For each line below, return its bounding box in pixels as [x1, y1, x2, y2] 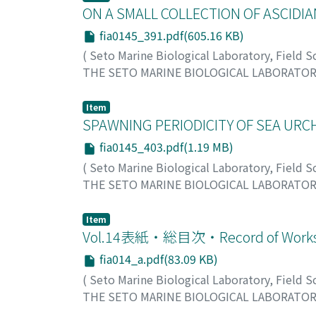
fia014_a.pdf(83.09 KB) [97, 250, 218, 267]
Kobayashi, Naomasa [83, 192, 190, 209]
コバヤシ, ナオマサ [195, 192, 292, 209]
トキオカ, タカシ [171, 80, 256, 98]
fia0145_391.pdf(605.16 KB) [97, 26, 244, 44]
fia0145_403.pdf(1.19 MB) [97, 138, 233, 156]
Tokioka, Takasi [83, 80, 165, 98]
